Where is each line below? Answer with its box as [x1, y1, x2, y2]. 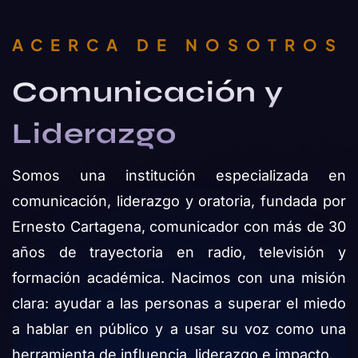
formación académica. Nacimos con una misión [12, 269, 346, 286]
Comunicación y [12, 75, 284, 109]
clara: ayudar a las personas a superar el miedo [12, 295, 346, 312]
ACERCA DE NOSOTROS [12, 34, 344, 54]
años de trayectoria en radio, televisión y [12, 244, 346, 261]
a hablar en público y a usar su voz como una [12, 320, 346, 337]
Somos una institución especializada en [12, 167, 346, 184]
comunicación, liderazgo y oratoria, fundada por [12, 193, 346, 209]
